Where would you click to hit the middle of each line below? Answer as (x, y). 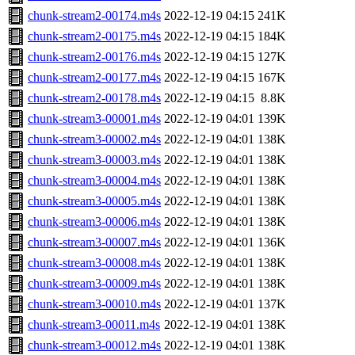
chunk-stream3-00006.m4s (94, 222)
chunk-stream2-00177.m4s (94, 78)
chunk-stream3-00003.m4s (94, 160)
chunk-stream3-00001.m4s (94, 119)
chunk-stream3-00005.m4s (94, 201)
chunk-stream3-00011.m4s (94, 325)
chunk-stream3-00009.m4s (94, 284)
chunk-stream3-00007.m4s (94, 242)
